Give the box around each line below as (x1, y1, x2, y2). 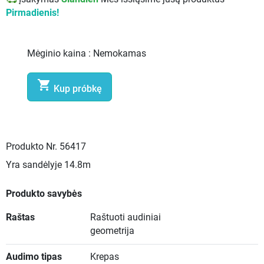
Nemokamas (93, 48, 147, 60)
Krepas (90, 252, 119, 263)
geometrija (90, 226, 134, 237)
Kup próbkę (54, 84, 103, 95)
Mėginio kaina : (27, 48, 94, 60)
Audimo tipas (6, 252, 62, 263)
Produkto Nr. (6, 141, 57, 153)
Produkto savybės (6, 189, 82, 200)
